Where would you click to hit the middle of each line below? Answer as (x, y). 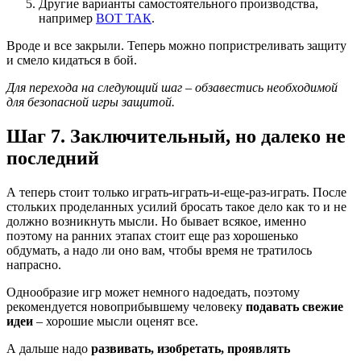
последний (53, 158)
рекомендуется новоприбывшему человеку (124, 306)
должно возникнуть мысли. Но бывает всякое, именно (156, 221)
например (67, 18)
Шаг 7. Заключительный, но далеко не (176, 136)
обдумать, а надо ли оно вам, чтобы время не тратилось (159, 250)
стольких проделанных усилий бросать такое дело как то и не (176, 206)
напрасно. (34, 264)
